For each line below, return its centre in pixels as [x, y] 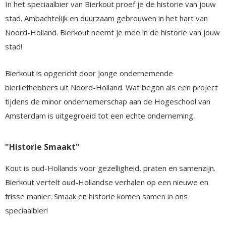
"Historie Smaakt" [42, 147]
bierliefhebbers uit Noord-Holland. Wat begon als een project [111, 87]
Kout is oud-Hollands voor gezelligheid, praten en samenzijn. [110, 168]
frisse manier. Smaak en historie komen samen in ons [96, 196]
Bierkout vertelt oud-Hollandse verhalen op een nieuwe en [107, 182]
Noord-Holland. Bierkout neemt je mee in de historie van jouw [112, 32]
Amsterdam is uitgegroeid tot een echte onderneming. [100, 115]
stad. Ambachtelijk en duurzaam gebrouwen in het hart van [106, 18]
